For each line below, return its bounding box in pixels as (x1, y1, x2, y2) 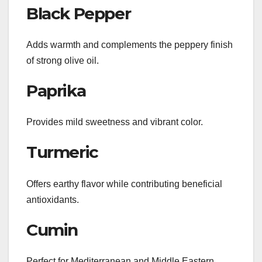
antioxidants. (26, 194, 79, 205)
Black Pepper (26, 3, 131, 23)
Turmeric (26, 142, 98, 163)
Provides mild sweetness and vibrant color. (26, 117, 203, 127)
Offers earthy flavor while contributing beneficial (26, 178, 222, 189)
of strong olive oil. (26, 56, 99, 66)
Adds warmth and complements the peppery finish (26, 40, 233, 50)
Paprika (26, 81, 86, 101)
